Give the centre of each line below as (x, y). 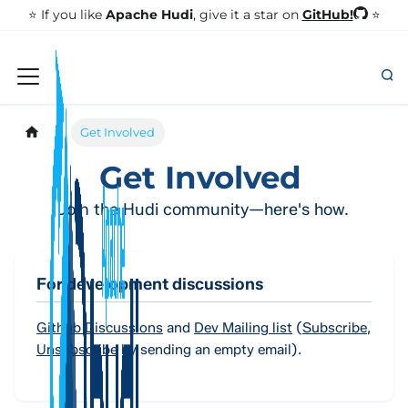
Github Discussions (100, 328)
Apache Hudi (149, 15)
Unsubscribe (77, 350)
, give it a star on (247, 15)
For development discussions (150, 285)
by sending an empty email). (211, 350)
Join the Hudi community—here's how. (204, 210)
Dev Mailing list (243, 328)
